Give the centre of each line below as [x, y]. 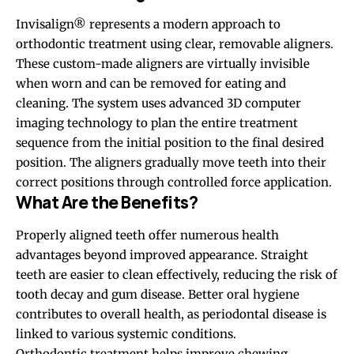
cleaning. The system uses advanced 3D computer [158, 104]
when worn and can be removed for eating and [151, 84]
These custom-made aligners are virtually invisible [163, 64]
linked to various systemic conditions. [126, 333]
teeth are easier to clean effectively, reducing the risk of [177, 274]
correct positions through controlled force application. [174, 183]
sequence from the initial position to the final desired [170, 143]
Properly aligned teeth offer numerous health [147, 235]
